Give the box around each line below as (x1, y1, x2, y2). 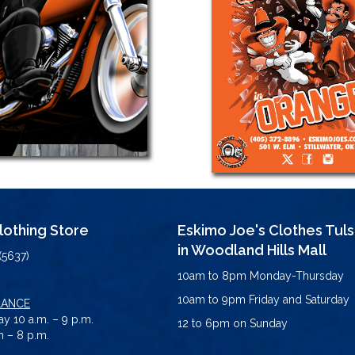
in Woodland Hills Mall (177, 241, 326, 258)
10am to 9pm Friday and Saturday (177, 292, 349, 306)
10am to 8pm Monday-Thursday (177, 269, 344, 282)
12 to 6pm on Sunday (177, 316, 288, 330)
